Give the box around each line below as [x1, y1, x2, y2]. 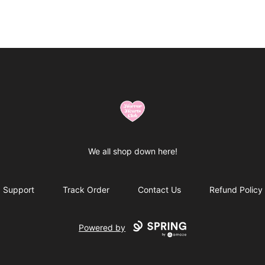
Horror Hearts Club [94, 99, 180, 111]
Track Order [62, 185, 109, 195]
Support [2, 185, 34, 195]
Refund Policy [209, 185, 263, 195]
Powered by [79, 222, 126, 233]
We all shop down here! [88, 146, 177, 157]
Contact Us [137, 185, 181, 195]
